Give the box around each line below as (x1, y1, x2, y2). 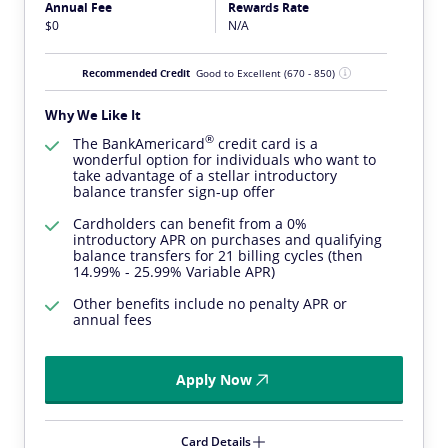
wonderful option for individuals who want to (73, 149, 376, 169)
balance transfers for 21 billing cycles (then (73, 245, 363, 265)
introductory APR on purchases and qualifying (73, 229, 382, 249)
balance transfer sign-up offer (73, 181, 275, 201)
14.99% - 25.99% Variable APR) (73, 261, 275, 281)
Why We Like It (45, 105, 141, 124)
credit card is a (214, 133, 318, 153)
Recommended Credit (81, 65, 190, 80)
